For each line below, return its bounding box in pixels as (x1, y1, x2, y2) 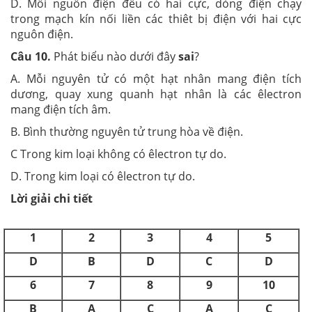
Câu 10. (10, 48, 51, 64)
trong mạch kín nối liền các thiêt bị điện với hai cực (10, 10, 302, 26)
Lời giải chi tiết (10, 190, 93, 206)
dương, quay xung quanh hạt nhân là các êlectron (10, 86, 302, 102)
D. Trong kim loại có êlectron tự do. (10, 168, 195, 184)
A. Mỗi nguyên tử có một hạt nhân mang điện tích (10, 70, 302, 86)
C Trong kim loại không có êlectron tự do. (10, 146, 226, 162)
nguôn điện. (10, 26, 73, 42)
